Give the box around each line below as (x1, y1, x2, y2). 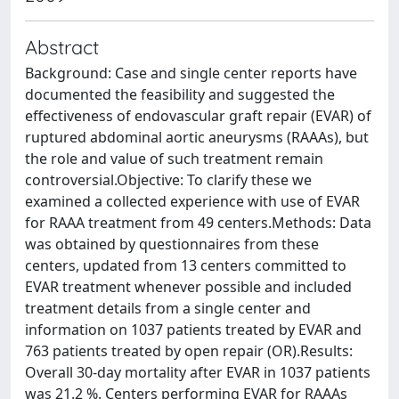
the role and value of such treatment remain (25, 149, 323, 168)
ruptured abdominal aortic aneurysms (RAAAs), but (25, 127, 369, 147)
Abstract (25, 35, 99, 59)
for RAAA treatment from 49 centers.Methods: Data (25, 213, 371, 232)
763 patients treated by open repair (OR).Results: (25, 341, 353, 361)
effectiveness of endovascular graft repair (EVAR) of (25, 106, 371, 126)
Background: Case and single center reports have (25, 63, 357, 83)
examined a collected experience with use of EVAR (25, 191, 360, 211)
